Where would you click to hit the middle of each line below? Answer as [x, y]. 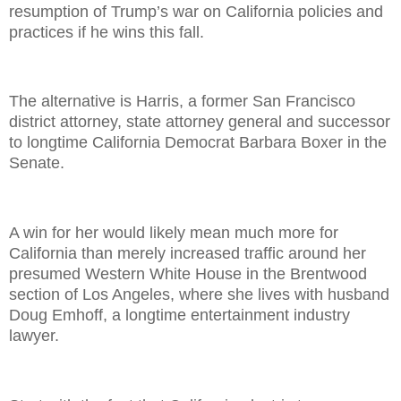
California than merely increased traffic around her [188, 253]
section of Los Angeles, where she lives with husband [199, 294]
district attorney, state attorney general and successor [200, 122]
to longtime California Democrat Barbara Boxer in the [198, 143]
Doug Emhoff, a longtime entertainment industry [179, 315]
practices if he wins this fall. [107, 32]
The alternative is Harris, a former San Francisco [182, 102]
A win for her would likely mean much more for [174, 233]
